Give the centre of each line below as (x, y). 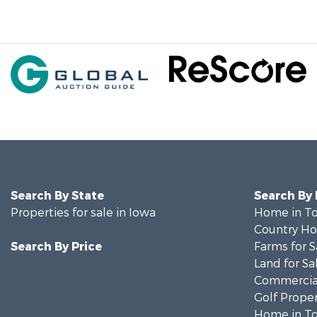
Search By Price (56, 246)
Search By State (57, 195)
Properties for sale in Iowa (83, 212)
